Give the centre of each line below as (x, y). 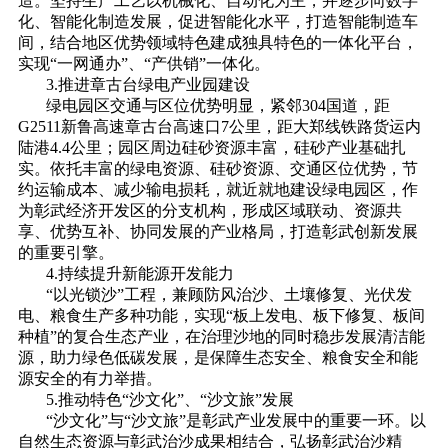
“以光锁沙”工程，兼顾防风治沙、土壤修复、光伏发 (228, 294)
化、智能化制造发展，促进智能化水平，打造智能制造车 (217, 21)
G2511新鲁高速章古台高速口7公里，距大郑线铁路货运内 (219, 126)
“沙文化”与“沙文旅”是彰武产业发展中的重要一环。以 (235, 420)
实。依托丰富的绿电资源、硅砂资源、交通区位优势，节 (217, 168)
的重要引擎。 (65, 252)
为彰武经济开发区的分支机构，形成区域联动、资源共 (209, 210)
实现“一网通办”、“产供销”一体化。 (143, 63)
